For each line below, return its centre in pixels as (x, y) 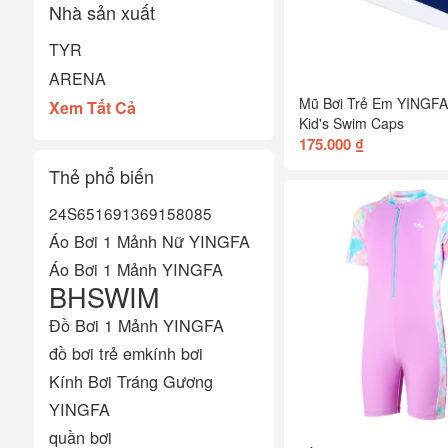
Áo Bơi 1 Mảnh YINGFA (135, 268)
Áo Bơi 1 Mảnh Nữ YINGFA (149, 240)
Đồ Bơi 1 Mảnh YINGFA (136, 324)
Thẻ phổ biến (101, 175)
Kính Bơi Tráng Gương (130, 380)
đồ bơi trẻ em (96, 352)
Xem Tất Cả (92, 107)
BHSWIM (103, 296)
